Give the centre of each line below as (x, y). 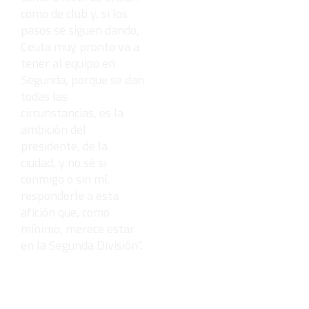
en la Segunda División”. (82, 245)
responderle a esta (70, 195)
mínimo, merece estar (78, 228)
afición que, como (65, 212)
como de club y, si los (74, 13)
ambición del (53, 129)
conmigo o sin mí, (65, 179)
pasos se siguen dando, (80, 30)
